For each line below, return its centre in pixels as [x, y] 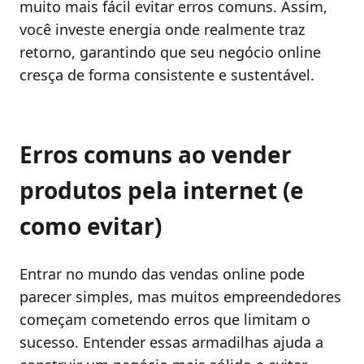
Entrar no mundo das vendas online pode [162, 274]
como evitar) [91, 226]
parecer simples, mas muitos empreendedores [180, 297]
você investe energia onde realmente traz [162, 30]
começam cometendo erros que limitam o [165, 320]
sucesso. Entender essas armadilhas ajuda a [171, 342]
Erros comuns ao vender [156, 155]
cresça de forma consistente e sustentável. [167, 75]
